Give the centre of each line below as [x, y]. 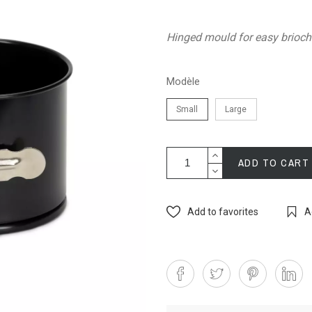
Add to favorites [223, 212]
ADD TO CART [274, 163]
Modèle [183, 81]
